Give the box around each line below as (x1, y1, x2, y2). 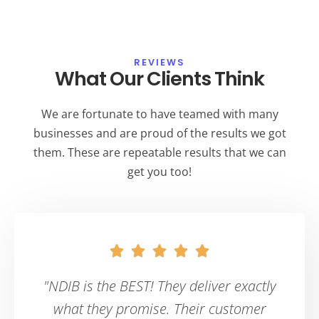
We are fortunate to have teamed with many (41, 105, 278, 122)
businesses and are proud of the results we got (33, 125, 286, 141)
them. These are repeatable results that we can (33, 144, 286, 160)
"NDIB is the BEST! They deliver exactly (43, 276, 276, 296)
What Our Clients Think (55, 64, 264, 93)
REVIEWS (134, 56, 185, 68)
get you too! (127, 163, 192, 179)
